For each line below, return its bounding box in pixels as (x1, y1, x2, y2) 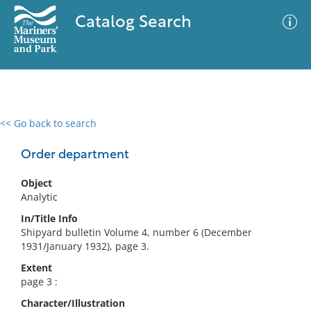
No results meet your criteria (86, 202, 220, 215)
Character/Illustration (21, 296, 125, 310)
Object (21, 176, 52, 190)
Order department (21, 149, 129, 162)
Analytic (21, 190, 58, 203)
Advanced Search (165, 128, 246, 142)
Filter (268, 131, 292, 142)
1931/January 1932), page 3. (21, 239, 149, 253)
